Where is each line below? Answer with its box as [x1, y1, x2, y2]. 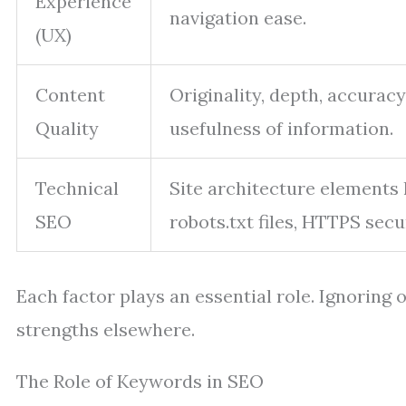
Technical [35, 177, 119, 199]
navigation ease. [169, 6, 306, 29]
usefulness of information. [169, 117, 393, 140]
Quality [35, 117, 99, 140]
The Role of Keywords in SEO [16, 370, 264, 392]
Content [35, 83, 105, 106]
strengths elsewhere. [16, 318, 195, 341]
